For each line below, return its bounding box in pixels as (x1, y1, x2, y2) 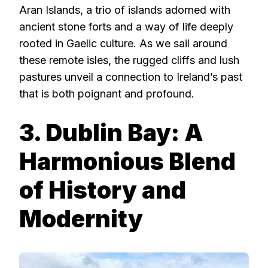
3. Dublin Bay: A (19, 118, 203, 147)
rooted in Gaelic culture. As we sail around (19, 36, 227, 50)
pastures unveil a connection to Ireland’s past (19, 70, 242, 83)
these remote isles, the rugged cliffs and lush (19, 53, 239, 66)
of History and (19, 175, 186, 204)
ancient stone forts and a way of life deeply (19, 20, 233, 33)
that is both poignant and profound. (19, 87, 194, 100)
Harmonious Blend (19, 147, 236, 175)
